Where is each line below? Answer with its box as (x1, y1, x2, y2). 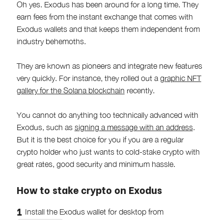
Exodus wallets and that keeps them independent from (16, 24, 200, 33)
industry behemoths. (16, 36, 86, 46)
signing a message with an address (74, 122, 193, 132)
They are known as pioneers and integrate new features (16, 61, 202, 70)
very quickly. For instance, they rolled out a (16, 73, 160, 82)
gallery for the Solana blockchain (16, 85, 125, 95)
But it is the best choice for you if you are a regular (16, 135, 184, 144)
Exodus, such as (16, 122, 75, 132)
